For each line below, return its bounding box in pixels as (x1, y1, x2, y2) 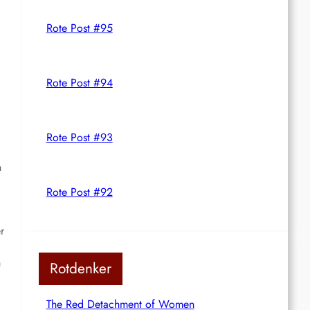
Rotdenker (50, 257, 111, 279)
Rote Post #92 (46, 183, 113, 200)
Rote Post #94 (46, 74, 113, 91)
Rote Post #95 (46, 19, 113, 36)
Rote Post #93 (46, 129, 113, 145)
